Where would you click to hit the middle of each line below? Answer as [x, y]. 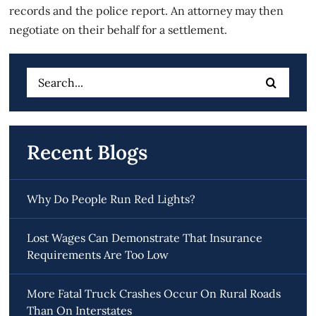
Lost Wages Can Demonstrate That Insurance [145, 237]
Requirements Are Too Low [98, 254]
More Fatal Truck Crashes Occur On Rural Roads [154, 293]
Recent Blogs [87, 152]
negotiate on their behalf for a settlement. [119, 29]
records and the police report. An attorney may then [147, 10]
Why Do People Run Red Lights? [111, 199]
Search [45, 76]
